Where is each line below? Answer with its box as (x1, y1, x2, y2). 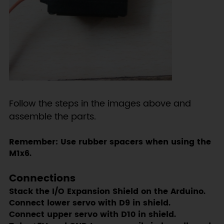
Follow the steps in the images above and (8, 96, 191, 111)
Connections (8, 169, 75, 187)
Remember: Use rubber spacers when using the (8, 135, 211, 148)
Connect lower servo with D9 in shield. (8, 196, 170, 209)
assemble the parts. (8, 109, 96, 124)
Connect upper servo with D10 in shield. (8, 208, 176, 221)
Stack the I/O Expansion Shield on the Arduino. (8, 185, 205, 198)
